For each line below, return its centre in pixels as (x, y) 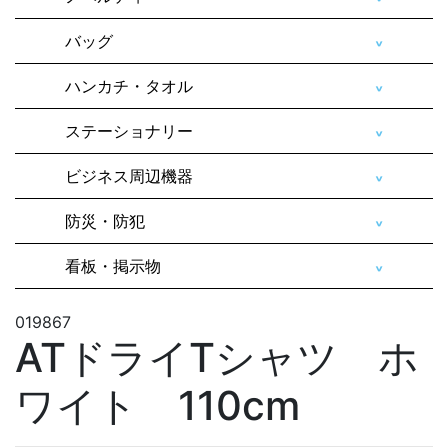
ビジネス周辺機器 (128, 175)
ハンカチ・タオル (128, 85)
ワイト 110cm (157, 405)
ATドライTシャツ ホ (217, 357)
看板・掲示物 (112, 265)
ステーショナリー (128, 130)
